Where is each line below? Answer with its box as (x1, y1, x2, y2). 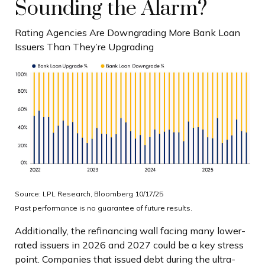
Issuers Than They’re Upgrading (15, 41, 154, 53)
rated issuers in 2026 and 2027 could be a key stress (15, 238, 244, 251)
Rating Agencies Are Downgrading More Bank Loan (15, 27, 240, 39)
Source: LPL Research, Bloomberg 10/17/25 (15, 189, 163, 198)
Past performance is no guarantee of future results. (15, 203, 192, 212)
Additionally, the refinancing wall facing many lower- (15, 224, 245, 237)
